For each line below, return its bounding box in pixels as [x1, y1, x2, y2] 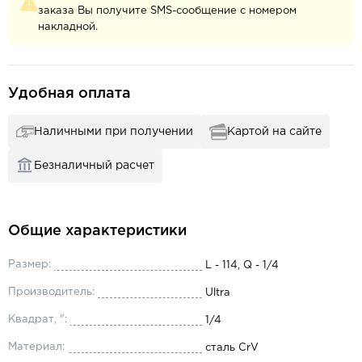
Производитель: [8, 288, 95, 297]
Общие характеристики [8, 225, 187, 238]
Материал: [8, 343, 65, 351]
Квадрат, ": [8, 315, 67, 324]
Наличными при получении [34, 127, 193, 137]
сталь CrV [205, 343, 259, 352]
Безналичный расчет [34, 161, 154, 170]
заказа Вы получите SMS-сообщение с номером [38, 6, 297, 15]
